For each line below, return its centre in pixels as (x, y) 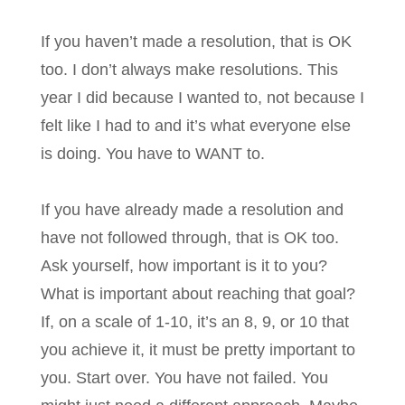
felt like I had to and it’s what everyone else (196, 126)
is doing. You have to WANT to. (153, 154)
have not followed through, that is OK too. (190, 238)
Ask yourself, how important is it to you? (184, 266)
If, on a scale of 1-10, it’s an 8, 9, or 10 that (195, 322)
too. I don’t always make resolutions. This (189, 70)
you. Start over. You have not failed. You (184, 378)
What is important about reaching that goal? (198, 294)
